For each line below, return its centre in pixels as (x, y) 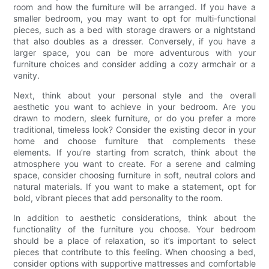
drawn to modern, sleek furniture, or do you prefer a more (134, 118)
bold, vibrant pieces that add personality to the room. (118, 198)
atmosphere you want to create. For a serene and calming (134, 163)
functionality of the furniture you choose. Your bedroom (134, 229)
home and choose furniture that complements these (134, 141)
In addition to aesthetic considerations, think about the (134, 217)
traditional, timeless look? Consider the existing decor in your (134, 129)
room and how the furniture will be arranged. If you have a (134, 7)
